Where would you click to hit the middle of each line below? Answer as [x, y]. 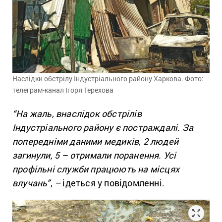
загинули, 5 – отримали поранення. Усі [94, 155]
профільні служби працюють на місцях [96, 169]
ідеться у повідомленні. [113, 183]
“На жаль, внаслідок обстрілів [77, 113]
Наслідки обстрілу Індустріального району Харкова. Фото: [108, 78]
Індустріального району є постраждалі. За [103, 127]
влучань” [31, 183]
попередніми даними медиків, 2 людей [96, 141]
